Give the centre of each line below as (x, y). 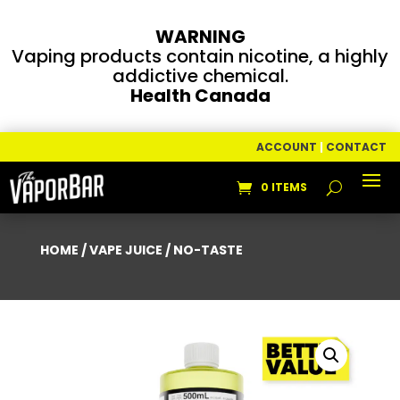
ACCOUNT (287, 147)
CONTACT (356, 147)
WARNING (200, 37)
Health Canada (200, 96)
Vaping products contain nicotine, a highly (200, 56)
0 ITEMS (284, 187)
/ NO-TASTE (202, 250)
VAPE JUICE (125, 250)
